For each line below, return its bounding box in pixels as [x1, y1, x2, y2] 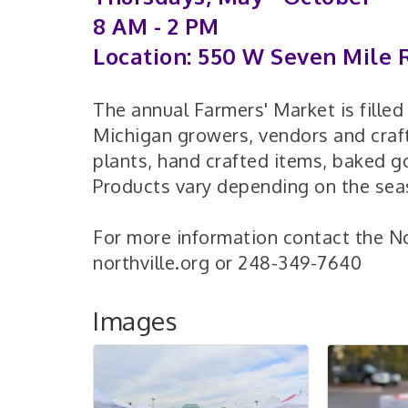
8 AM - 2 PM [93, 12, 225, 40]
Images [93, 304, 178, 337]
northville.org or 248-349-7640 [93, 250, 362, 274]
